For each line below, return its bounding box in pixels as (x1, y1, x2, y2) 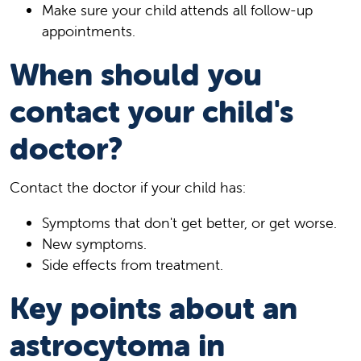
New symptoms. (42, 234, 147, 253)
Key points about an (10, 288, 297, 327)
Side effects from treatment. (42, 255, 223, 274)
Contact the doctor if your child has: (10, 177, 246, 197)
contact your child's (10, 92, 293, 131)
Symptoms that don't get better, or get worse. (42, 213, 337, 232)
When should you (10, 55, 262, 93)
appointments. (42, 21, 135, 40)
